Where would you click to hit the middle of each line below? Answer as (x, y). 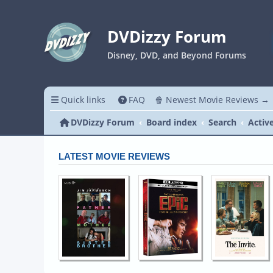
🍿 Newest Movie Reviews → (212, 100)
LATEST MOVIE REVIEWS (114, 157)
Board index (171, 122)
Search (223, 122)
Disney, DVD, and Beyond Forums (177, 55)
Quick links (83, 100)
